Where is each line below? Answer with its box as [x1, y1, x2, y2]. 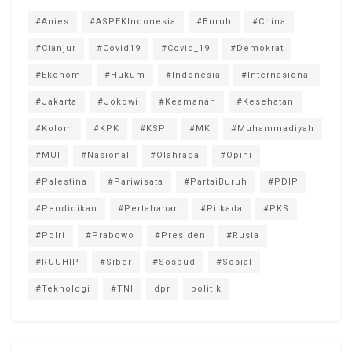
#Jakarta [35, 96, 77, 107]
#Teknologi [35, 283, 90, 294]
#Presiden [155, 229, 206, 240]
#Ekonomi [35, 69, 84, 80]
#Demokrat [230, 42, 284, 53]
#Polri [35, 229, 65, 240]
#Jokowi [97, 96, 138, 107]
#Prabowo [86, 229, 134, 240]
